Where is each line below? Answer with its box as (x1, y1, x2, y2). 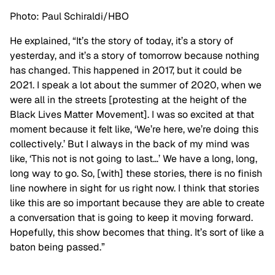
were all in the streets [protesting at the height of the (10, 93, 247, 106)
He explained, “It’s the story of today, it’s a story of (10, 34, 233, 47)
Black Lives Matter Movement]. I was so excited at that (10, 107, 254, 121)
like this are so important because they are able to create (10, 196, 265, 209)
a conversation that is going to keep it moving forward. (10, 211, 253, 224)
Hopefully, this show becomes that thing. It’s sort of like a (10, 225, 264, 239)
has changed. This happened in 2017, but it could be (10, 63, 242, 77)
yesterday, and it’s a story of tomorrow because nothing (10, 48, 260, 62)
